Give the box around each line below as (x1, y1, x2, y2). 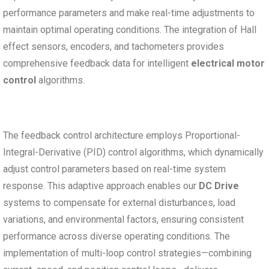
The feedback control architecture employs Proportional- (3, 129, 240, 141)
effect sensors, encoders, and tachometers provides (3, 40, 224, 52)
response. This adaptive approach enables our (3, 180, 199, 192)
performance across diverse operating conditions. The (3, 230, 230, 242)
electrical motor (191, 57, 265, 69)
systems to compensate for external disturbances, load (3, 196, 235, 208)
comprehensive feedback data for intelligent (3, 57, 191, 69)
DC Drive (199, 180, 239, 192)
